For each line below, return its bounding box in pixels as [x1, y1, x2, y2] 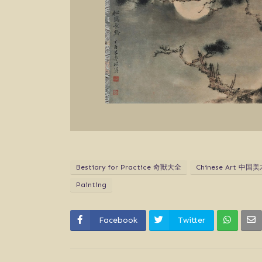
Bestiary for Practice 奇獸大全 [75, 163, 181, 171]
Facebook [98, 215, 137, 225]
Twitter [177, 215, 205, 225]
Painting [75, 180, 106, 189]
